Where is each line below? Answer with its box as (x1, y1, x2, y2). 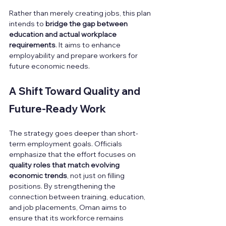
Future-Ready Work (9, 102, 106, 116)
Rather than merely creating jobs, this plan (9, 9, 152, 18)
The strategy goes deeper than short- (9, 129, 138, 138)
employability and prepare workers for (9, 51, 139, 61)
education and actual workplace (9, 30, 118, 39)
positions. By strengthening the (9, 182, 117, 191)
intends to (9, 19, 45, 29)
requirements (9, 40, 55, 50)
